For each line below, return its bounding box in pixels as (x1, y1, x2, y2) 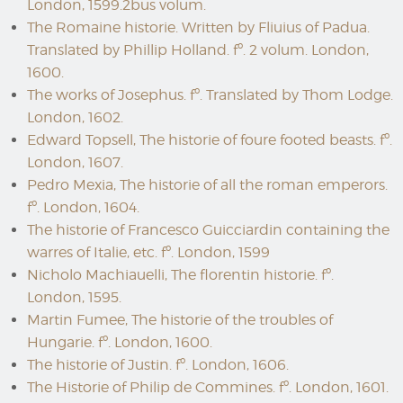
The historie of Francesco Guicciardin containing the (27, 221, 390, 238)
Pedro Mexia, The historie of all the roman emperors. (27, 176, 388, 193)
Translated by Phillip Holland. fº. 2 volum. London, (27, 41, 369, 58)
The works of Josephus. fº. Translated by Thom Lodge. (27, 86, 393, 103)
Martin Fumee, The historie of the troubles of (27, 311, 333, 328)
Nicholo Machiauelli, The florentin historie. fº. (27, 266, 334, 283)
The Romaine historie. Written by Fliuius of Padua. (27, 19, 370, 36)
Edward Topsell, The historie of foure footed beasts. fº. (27, 131, 392, 148)
